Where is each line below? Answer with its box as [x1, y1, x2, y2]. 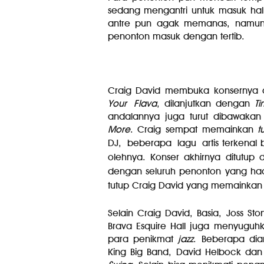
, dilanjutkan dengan [156, 98, 255, 109]
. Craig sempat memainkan [130, 124, 258, 135]
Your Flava [107, 98, 157, 109]
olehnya [107, 151, 143, 163]
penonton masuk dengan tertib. [107, 31, 250, 42]
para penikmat [107, 233, 179, 245]
